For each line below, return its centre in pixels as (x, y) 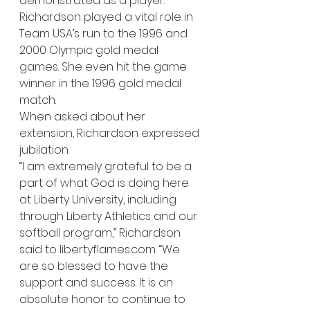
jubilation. (46, 149)
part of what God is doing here (106, 183)
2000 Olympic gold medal (90, 50)
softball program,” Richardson (101, 232)
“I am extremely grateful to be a (107, 166)
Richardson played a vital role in (108, 17)
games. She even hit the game (104, 66)
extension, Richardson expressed (111, 133)
